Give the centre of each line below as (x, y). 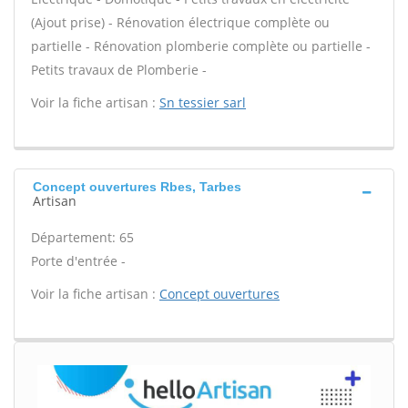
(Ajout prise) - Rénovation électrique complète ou (180, 22)
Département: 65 (82, 237)
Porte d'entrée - (78, 261)
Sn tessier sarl (203, 102)
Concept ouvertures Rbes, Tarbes (137, 187)
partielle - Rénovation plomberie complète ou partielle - (201, 46)
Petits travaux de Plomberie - (119, 70)
